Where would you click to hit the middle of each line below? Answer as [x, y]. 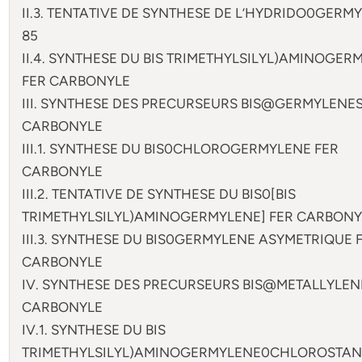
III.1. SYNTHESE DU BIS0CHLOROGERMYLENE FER [181, 148]
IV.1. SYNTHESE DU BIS [94, 329]
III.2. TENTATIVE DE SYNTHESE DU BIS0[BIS [159, 194]
